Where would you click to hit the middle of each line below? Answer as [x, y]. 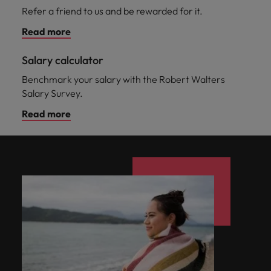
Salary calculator [63, 60]
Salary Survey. [52, 93]
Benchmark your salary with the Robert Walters [123, 79]
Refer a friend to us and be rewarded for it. [112, 11]
